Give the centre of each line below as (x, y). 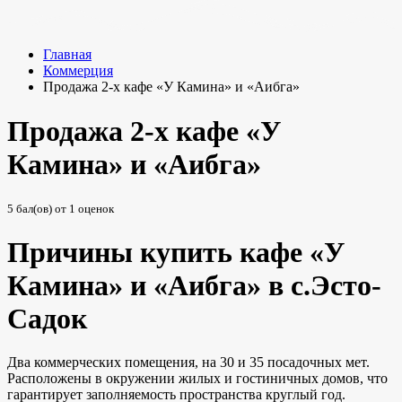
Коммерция (78, 71)
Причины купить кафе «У (176, 252)
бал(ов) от (41, 209)
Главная (67, 55)
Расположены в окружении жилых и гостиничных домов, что (197, 379)
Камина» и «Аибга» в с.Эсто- (194, 285)
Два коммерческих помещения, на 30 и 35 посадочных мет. (188, 363)
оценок (95, 209)
